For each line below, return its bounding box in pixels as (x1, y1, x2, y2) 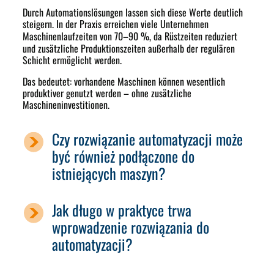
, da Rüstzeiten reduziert (149, 29, 238, 44)
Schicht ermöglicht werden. (23, 53, 122, 68)
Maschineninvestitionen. (23, 97, 110, 113)
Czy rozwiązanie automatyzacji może (52, 128, 243, 150)
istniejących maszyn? (52, 162, 166, 185)
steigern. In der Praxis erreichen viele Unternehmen (23, 17, 209, 32)
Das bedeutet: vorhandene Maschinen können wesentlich (23, 74, 226, 89)
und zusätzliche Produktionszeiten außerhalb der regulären (23, 41, 235, 56)
